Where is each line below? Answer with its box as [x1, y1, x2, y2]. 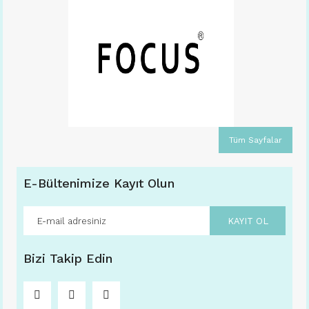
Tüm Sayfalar [229, 135, 282, 146]
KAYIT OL [227, 215, 268, 226]
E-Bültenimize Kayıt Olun [23, 176, 175, 191]
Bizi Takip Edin [23, 251, 112, 266]
